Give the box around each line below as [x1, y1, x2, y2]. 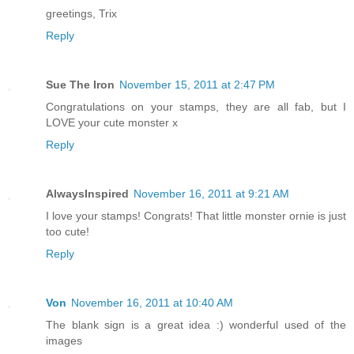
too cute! [46, 224, 89, 238]
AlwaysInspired [46, 186, 129, 200]
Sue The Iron [46, 77, 115, 91]
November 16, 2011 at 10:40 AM [71, 296, 233, 309]
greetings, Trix [46, 6, 117, 20]
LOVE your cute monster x [46, 115, 178, 129]
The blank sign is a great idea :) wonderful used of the [46, 318, 346, 331]
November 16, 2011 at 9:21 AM [134, 186, 289, 200]
